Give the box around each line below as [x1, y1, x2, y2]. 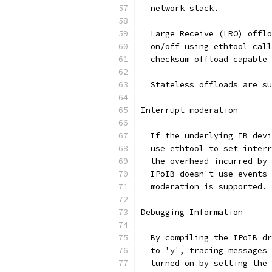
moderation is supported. [141, 182, 267, 192]
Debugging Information [141, 207, 243, 217]
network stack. [141, 3, 219, 13]
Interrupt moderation [141, 105, 238, 115]
